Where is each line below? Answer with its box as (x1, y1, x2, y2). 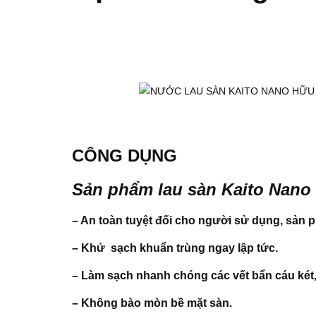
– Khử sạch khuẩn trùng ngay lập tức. (72, 241, 278, 254)
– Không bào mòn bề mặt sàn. (72, 296, 232, 309)
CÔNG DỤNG (72, 145, 177, 165)
